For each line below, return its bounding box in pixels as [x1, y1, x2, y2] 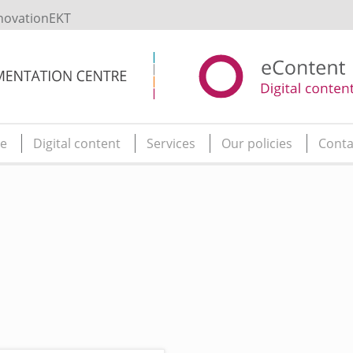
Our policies [221, 135, 292, 153]
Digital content [33, 135, 121, 153]
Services [147, 135, 195, 153]
